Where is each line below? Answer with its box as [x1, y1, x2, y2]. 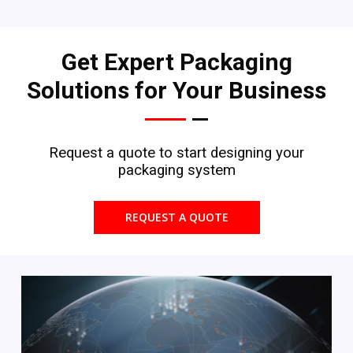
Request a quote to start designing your [49, 143, 304, 162]
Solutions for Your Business [27, 76, 326, 104]
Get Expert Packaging [61, 47, 292, 76]
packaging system [117, 161, 236, 179]
